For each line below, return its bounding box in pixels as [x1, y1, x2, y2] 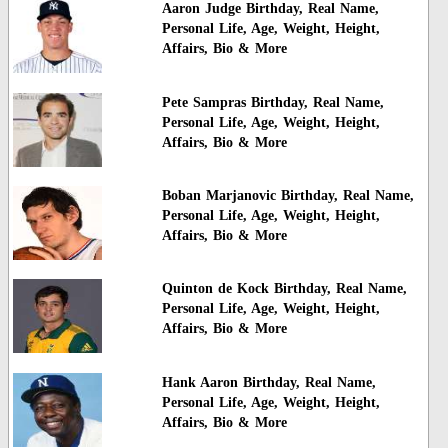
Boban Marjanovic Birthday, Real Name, [161, 187, 414, 203]
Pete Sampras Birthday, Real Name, [161, 94, 384, 110]
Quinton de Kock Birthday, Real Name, [161, 281, 407, 297]
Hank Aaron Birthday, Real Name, [161, 374, 376, 390]
